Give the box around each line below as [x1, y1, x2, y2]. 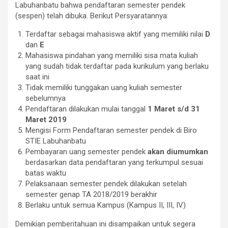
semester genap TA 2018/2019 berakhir [25, 190, 157, 199]
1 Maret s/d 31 [148, 104, 200, 114]
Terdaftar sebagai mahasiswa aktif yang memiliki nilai [25, 30, 205, 39]
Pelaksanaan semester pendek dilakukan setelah [25, 179, 187, 189]
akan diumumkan [148, 147, 208, 157]
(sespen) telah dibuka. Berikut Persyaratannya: [15, 11, 168, 21]
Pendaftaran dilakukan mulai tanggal [25, 104, 148, 114]
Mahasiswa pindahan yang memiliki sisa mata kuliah [25, 51, 198, 61]
